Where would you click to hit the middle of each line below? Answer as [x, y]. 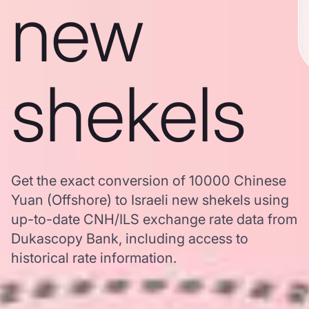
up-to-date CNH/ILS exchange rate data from [154, 219]
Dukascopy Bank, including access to [130, 239]
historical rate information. [94, 258]
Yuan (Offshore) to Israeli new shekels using [150, 200]
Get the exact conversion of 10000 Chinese [149, 181]
